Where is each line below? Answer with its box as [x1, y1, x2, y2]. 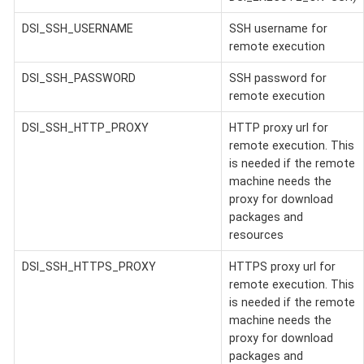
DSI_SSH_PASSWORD [21, 71, 136, 84]
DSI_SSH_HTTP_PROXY [21, 120, 149, 134]
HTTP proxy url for [228, 120, 328, 134]
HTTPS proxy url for [228, 259, 336, 273]
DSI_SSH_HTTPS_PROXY [21, 259, 156, 273]
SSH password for [228, 71, 327, 84]
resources [228, 227, 284, 241]
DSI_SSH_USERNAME [21, 21, 133, 35]
